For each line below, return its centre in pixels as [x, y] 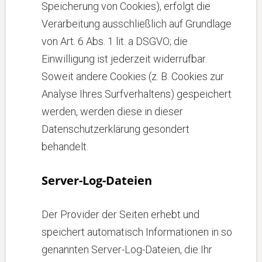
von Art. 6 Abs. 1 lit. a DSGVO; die [115, 41]
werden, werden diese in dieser [112, 111]
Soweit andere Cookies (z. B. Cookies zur [133, 76]
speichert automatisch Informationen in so [137, 232]
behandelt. [65, 146]
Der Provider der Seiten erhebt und [120, 214]
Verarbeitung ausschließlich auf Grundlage [137, 24]
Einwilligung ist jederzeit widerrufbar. [124, 59]
